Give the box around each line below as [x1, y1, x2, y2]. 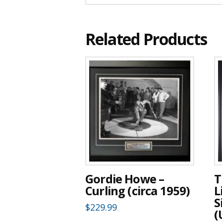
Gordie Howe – [85, 171, 165, 187]
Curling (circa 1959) [85, 183, 190, 199]
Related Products [85, 28, 208, 50]
